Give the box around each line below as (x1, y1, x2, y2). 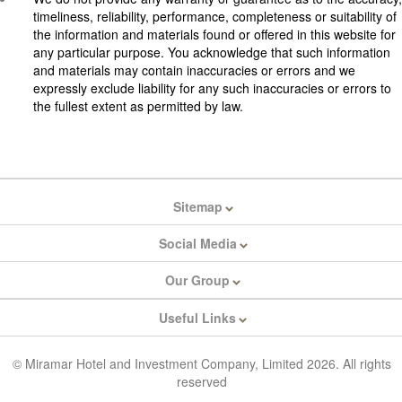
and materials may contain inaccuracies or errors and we (33, 61, 355, 80)
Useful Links (159, 309, 236, 328)
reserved (177, 372, 227, 391)
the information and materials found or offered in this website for (33, 25, 396, 44)
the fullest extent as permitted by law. (33, 97, 243, 116)
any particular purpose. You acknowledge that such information (33, 43, 390, 62)
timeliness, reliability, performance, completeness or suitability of (33, 7, 397, 26)
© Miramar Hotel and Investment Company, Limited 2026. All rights (13, 354, 391, 373)
